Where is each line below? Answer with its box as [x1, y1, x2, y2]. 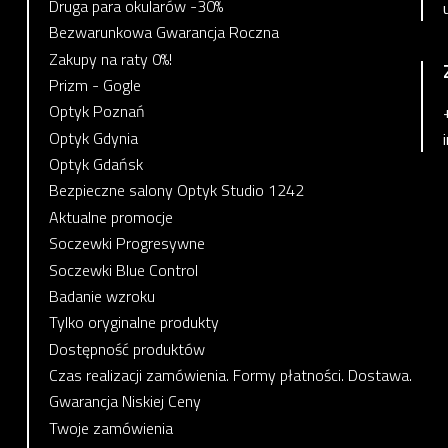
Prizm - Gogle [49, 72, 142, 97]
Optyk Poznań [49, 99, 146, 124]
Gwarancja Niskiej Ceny [49, 389, 202, 414]
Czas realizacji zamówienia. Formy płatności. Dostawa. [49, 363, 413, 387]
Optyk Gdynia [49, 125, 139, 150]
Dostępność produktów [49, 336, 206, 361]
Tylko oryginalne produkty [49, 310, 220, 335]
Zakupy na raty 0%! [49, 46, 173, 71]
